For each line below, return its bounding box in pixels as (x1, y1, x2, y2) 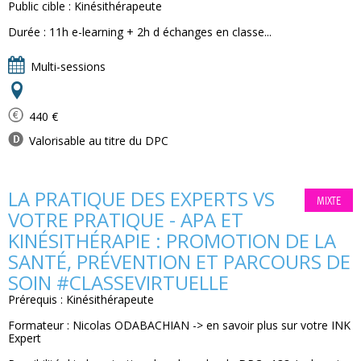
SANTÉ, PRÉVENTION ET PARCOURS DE (8, 248, 351, 275)
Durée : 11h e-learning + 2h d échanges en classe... (8, 24, 272, 39)
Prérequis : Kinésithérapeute (8, 292, 154, 307)
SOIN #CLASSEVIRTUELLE (8, 269, 229, 296)
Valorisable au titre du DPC (26, 133, 168, 148)
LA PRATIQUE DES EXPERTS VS (8, 185, 275, 212)
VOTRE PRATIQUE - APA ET (8, 206, 243, 233)
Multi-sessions (27, 59, 106, 74)
